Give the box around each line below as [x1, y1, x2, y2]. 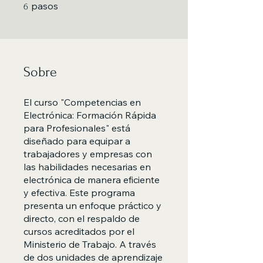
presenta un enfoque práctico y [23, 200, 161, 211]
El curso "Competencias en [23, 96, 141, 108]
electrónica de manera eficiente [23, 174, 160, 186]
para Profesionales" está [23, 122, 130, 134]
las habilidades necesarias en [23, 161, 151, 173]
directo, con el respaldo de [23, 213, 140, 224]
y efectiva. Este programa [23, 187, 135, 198]
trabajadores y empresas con [23, 148, 152, 160]
